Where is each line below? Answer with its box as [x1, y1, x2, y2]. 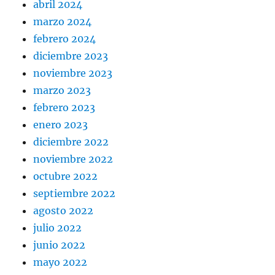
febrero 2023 [33, 101, 96, 114]
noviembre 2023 [33, 67, 113, 80]
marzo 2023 [33, 84, 91, 97]
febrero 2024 [33, 33, 96, 45]
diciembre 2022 [33, 136, 109, 149]
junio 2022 [33, 239, 86, 252]
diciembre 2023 [33, 50, 109, 63]
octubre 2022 [33, 170, 98, 183]
